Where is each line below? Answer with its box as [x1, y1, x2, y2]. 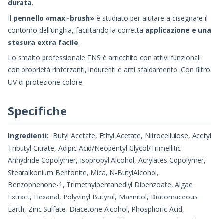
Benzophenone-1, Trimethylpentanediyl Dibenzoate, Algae [8, 179, 193, 189]
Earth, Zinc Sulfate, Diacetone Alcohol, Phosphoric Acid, [8, 204, 184, 214]
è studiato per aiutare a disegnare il [94, 13, 208, 22]
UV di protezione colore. [8, 77, 84, 87]
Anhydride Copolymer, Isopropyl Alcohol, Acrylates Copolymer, [8, 155, 206, 165]
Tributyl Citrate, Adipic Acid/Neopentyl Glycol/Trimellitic [8, 143, 181, 153]
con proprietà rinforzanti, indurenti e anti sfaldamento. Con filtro [8, 65, 210, 74]
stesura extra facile [8, 37, 78, 47]
